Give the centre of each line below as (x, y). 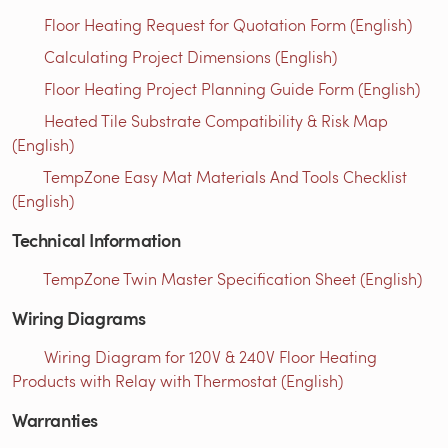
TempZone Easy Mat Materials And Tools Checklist (225, 176)
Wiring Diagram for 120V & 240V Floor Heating (210, 356)
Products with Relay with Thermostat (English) (177, 380)
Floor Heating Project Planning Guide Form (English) (232, 88)
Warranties (55, 419)
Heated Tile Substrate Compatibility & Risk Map (216, 120)
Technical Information (96, 239)
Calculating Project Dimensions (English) (190, 56)
